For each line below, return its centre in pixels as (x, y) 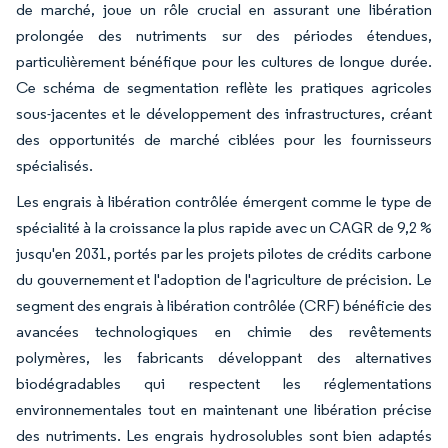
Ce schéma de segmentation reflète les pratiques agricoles (224, 88)
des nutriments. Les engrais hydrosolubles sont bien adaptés (224, 436)
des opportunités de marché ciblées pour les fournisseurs (224, 140)
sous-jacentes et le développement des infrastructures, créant (224, 114)
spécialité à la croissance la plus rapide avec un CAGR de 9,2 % (224, 228)
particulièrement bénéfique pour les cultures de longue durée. (224, 62)
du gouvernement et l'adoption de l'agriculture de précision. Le (224, 280)
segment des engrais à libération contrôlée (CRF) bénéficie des (224, 306)
